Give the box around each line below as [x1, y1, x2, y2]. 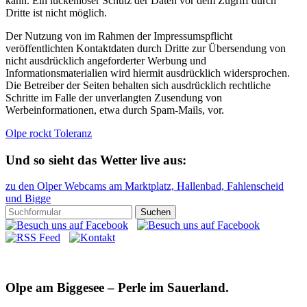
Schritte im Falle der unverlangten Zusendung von [5, 91, 222, 103]
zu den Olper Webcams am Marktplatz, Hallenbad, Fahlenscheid [5, 180, 284, 193]
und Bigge [5, 193, 51, 205]
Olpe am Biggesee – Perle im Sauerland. [5, 280, 229, 295]
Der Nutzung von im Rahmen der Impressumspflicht [5, 29, 232, 42]
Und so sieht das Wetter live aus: [5, 152, 186, 167]
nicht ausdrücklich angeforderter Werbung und [5, 54, 206, 66]
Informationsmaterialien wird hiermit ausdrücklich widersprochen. [5, 66, 290, 79]
